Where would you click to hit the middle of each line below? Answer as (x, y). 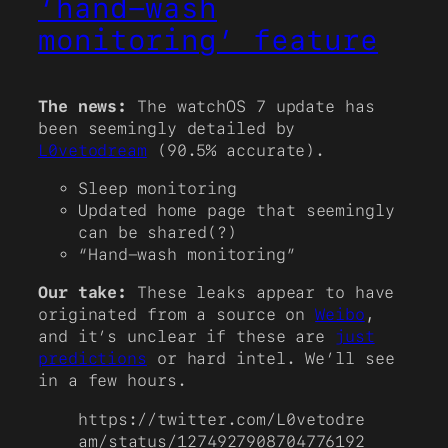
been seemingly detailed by (167, 128)
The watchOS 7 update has (251, 106)
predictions (92, 359)
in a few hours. (112, 381)
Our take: (87, 293)
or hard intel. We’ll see (270, 359)
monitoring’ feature (208, 39)
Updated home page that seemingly (236, 211)
